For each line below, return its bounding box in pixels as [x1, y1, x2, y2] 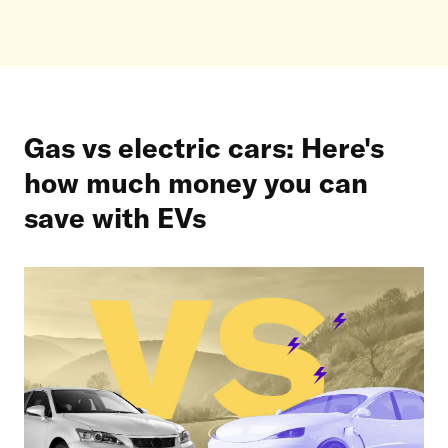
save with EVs [24, 200, 206, 235]
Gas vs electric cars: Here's [24, 130, 384, 165]
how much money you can [24, 165, 368, 200]
